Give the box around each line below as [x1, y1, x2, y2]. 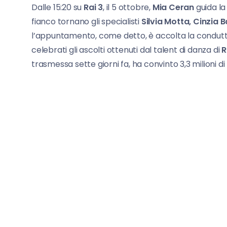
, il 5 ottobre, [103, 2, 153, 14]
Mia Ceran [152, 2, 195, 14]
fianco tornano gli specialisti [31, 16, 141, 28]
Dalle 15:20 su [31, 2, 84, 14]
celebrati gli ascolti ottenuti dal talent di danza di [31, 44, 222, 56]
